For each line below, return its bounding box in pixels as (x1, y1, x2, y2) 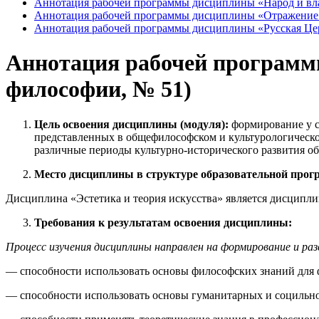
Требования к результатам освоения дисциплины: (34, 216, 292, 229)
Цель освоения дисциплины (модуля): (34, 117, 231, 130)
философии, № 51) (6, 76, 192, 103)
